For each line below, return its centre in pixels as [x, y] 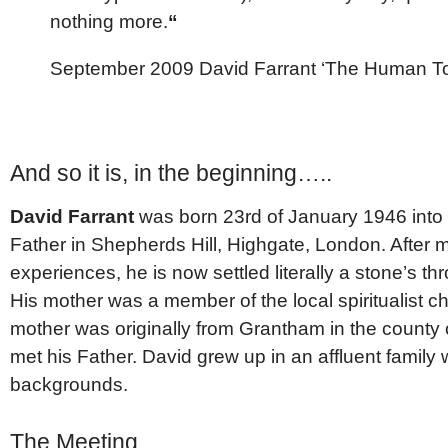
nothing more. [109, 21]
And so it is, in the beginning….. [171, 172]
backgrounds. [69, 384]
